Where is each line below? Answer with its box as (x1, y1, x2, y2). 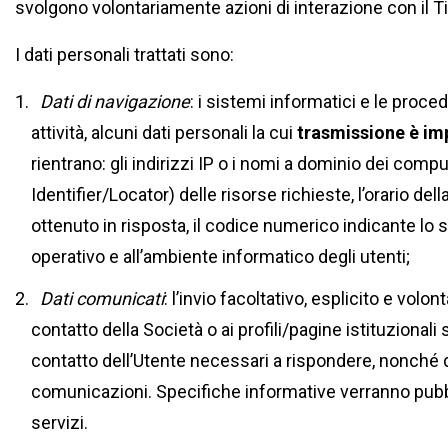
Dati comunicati (39, 288, 164, 309)
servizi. (31, 412, 89, 433)
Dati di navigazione (39, 91, 190, 112)
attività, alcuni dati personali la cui (31, 122, 298, 143)
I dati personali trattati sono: (15, 44, 234, 65)
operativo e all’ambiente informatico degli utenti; (31, 246, 411, 267)
